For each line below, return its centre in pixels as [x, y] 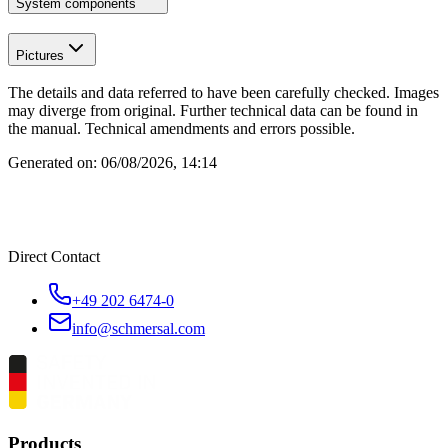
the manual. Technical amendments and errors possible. [181, 129]
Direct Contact [54, 257]
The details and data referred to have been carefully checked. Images [223, 93]
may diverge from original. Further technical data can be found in [213, 111]
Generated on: [52, 163]
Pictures [40, 55]
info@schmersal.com [138, 329]
